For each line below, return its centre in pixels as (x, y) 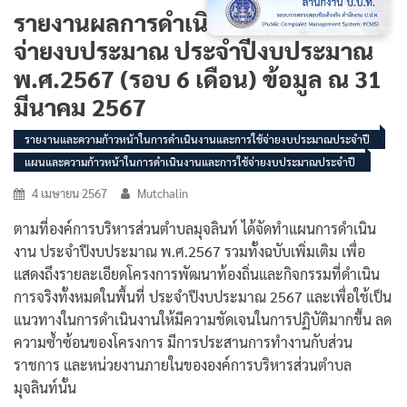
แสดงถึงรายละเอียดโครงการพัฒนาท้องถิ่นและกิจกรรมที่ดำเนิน (197, 274)
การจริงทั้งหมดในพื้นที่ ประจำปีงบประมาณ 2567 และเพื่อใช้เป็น (203, 297)
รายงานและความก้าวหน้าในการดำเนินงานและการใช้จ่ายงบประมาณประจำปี (197, 139)
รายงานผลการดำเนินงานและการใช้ (191, 22)
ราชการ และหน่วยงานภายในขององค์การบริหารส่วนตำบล (183, 365)
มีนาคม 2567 (80, 106)
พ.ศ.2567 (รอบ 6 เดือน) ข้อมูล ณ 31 (198, 78)
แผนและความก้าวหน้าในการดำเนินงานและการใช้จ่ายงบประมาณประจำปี (190, 162)
